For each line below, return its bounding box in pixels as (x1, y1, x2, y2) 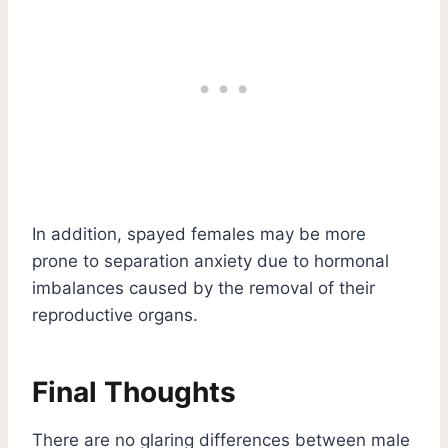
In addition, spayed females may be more (32, 223, 366, 244)
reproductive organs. (32, 304, 203, 325)
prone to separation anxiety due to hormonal (32, 250, 389, 271)
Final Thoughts (32, 374, 243, 409)
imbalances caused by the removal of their (32, 277, 375, 298)
